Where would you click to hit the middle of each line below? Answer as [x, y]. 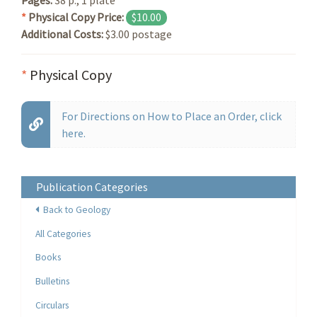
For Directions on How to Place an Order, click [172, 116]
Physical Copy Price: [77, 17]
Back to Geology [75, 210]
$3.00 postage [139, 34]
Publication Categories [92, 187]
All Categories [63, 234]
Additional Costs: [63, 34]
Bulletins [53, 281]
